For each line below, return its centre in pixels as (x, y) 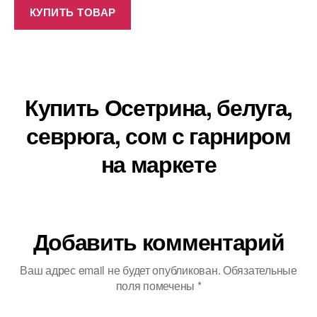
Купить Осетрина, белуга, (158, 107)
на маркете (158, 164)
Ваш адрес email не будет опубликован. (120, 270)
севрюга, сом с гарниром (158, 136)
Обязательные (260, 270)
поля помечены (156, 286)
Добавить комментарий (158, 242)
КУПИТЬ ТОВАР (73, 12)
